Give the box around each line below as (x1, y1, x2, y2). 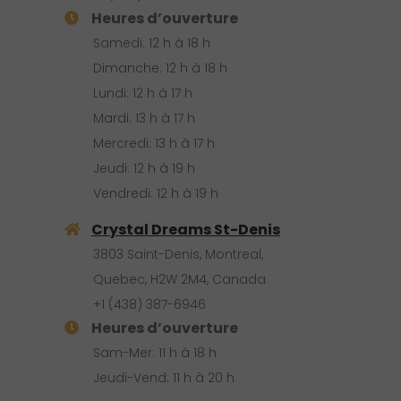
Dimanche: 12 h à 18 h (93, 58, 227, 77)
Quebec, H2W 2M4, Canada (93, 269, 266, 288)
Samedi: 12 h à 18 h (93, 33, 210, 52)
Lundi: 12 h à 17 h (93, 83, 192, 102)
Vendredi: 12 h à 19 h (93, 183, 218, 202)
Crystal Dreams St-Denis (91, 218, 280, 240)
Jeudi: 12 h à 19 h (93, 158, 195, 177)
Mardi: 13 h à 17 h (93, 108, 195, 127)
